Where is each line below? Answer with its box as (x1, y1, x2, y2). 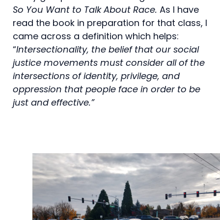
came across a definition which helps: (13, 29, 181, 42)
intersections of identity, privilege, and (13, 69, 180, 82)
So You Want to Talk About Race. (13, 3, 160, 16)
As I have (160, 3, 199, 16)
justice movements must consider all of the (13, 56, 205, 69)
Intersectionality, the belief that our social (16, 43, 199, 55)
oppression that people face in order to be (13, 82, 200, 95)
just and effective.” (13, 96, 99, 109)
